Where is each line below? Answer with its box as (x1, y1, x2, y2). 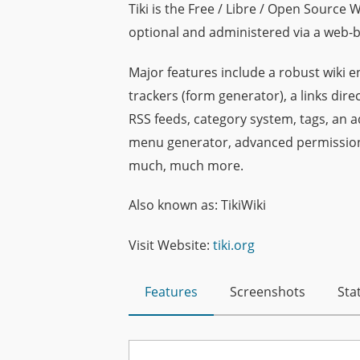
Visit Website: (129, 236, 213, 255)
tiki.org (213, 236, 255, 255)
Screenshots (230, 283, 305, 301)
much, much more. (129, 156, 243, 174)
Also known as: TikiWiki (129, 196, 266, 215)
